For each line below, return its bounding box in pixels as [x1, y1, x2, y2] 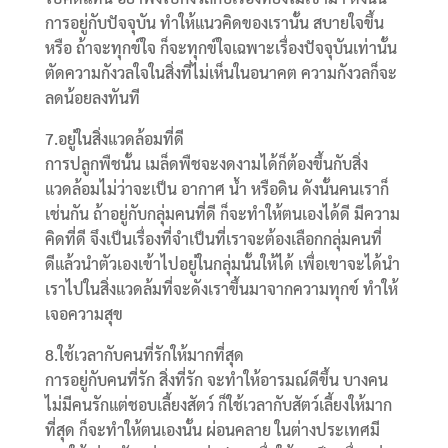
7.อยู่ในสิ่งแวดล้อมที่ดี [44, 128, 184, 150]
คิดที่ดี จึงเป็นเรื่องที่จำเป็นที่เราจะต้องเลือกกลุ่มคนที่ [44, 228, 382, 250]
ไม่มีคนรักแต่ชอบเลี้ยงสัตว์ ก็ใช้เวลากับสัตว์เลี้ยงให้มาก [44, 394, 392, 416]
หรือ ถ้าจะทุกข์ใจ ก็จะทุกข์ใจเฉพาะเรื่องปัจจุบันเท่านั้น [44, 37, 397, 59]
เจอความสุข [44, 303, 123, 325]
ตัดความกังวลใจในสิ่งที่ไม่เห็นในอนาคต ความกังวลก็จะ [44, 62, 397, 84]
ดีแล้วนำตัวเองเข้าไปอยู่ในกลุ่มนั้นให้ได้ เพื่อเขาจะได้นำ [44, 253, 400, 275]
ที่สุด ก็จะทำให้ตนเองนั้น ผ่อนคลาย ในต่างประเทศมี [44, 419, 380, 441]
